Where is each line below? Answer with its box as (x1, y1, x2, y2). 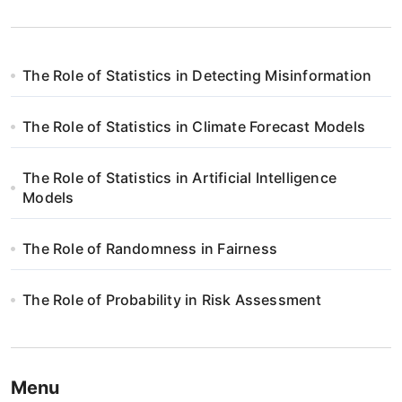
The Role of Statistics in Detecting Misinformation (22, 66, 372, 84)
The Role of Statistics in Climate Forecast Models (22, 118, 366, 135)
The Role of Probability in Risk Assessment (22, 291, 322, 309)
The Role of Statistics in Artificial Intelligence (22, 169, 337, 187)
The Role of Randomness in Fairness (22, 240, 278, 258)
